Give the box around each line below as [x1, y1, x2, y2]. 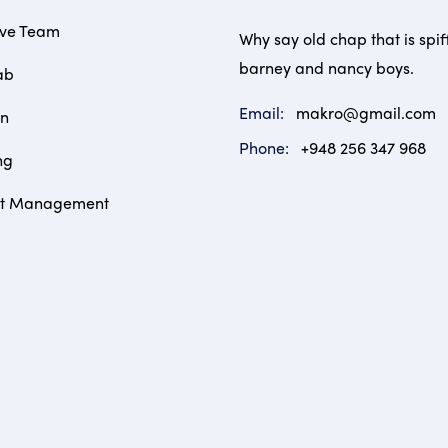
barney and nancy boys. [239, 56, 414, 79]
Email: [239, 101, 288, 124]
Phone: [239, 136, 293, 159]
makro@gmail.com [296, 101, 436, 124]
